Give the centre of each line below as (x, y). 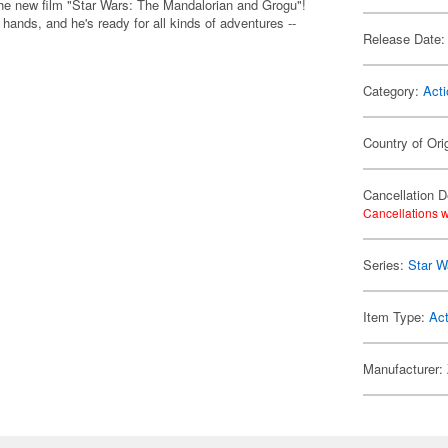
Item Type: (396, 316)
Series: (386, 264)
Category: (393, 90)
